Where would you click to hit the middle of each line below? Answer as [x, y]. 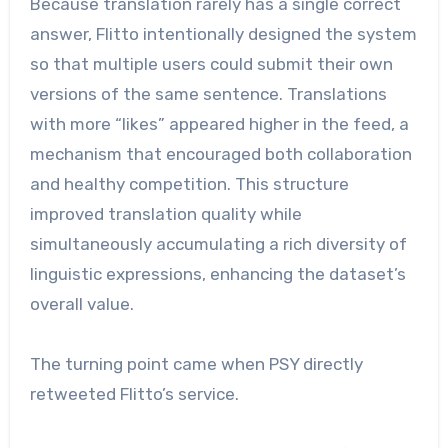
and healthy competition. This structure [189, 183]
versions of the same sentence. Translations [208, 93]
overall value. [81, 303]
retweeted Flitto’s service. [134, 393]
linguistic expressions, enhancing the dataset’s [217, 273]
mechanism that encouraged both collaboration [220, 153]
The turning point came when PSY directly [196, 363]
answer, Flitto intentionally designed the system [223, 33]
